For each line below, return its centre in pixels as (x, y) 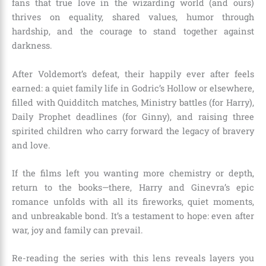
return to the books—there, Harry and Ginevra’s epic (133, 187)
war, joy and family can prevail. (77, 230)
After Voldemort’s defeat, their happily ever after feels (133, 74)
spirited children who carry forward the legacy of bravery (133, 131)
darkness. (32, 46)
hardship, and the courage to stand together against (133, 31)
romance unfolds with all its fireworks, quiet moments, (133, 201)
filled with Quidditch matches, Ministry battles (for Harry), (133, 102)
